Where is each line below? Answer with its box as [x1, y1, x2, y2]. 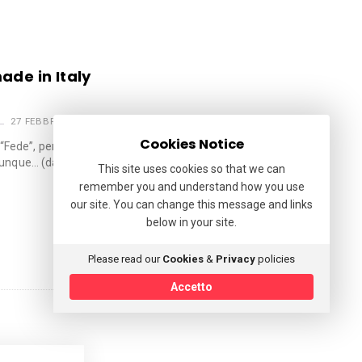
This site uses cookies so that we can [98, 162, 285, 175]
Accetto [170, 280, 213, 293]
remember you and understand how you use [78, 180, 305, 193]
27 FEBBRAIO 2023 [11, 116, 101, 128]
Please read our [88, 253, 162, 265]
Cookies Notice [139, 135, 244, 154]
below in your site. [146, 216, 237, 229]
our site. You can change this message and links [70, 198, 313, 211]
